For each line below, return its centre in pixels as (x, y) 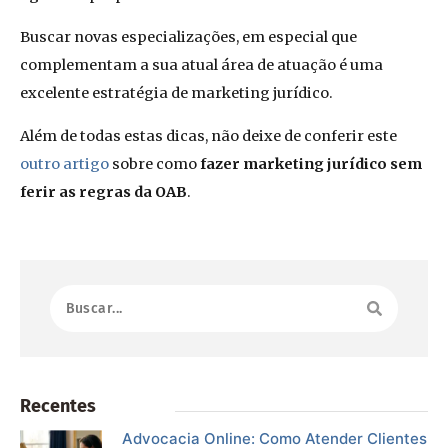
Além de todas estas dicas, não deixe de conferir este (208, 135)
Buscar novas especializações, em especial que (188, 37)
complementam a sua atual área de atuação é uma (201, 65)
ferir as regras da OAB (103, 191)
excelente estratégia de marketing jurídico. (176, 93)
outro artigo (64, 163)
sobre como (154, 163)
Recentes (58, 405)
